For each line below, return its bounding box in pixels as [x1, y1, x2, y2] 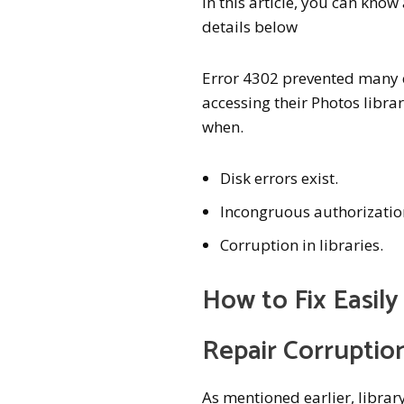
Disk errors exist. [220, 167, 339, 188]
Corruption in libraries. [220, 234, 384, 255]
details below [202, 15, 298, 37]
